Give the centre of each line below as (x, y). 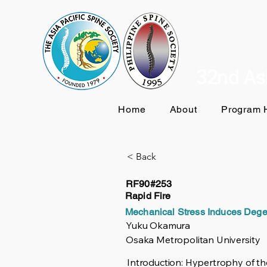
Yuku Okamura (158, 225)
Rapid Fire (148, 196)
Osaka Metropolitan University (193, 240)
